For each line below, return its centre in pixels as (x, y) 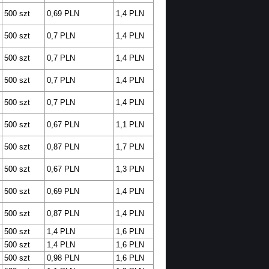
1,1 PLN (130, 125)
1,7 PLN (130, 147)
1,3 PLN (130, 169)
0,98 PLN (63, 258)
